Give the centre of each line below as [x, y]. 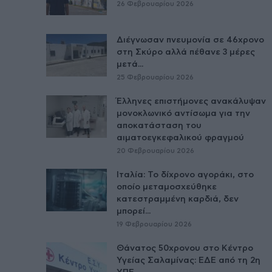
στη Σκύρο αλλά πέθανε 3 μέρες [186, 52]
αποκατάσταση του [159, 125]
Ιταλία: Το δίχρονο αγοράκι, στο [185, 175]
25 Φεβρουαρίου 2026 [155, 77]
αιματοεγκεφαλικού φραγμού [181, 138]
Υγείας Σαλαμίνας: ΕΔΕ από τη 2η [189, 260]
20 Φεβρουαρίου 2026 [155, 151]
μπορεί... [134, 211]
